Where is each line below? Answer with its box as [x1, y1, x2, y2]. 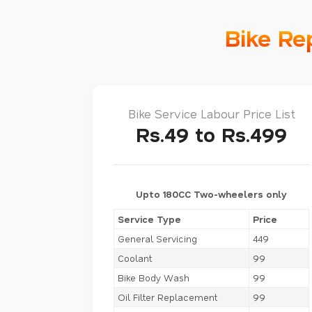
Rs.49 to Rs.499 [136, 120, 287, 147]
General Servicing [118, 232, 197, 244]
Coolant [118, 251, 152, 264]
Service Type [118, 212, 181, 225]
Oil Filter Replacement [118, 290, 217, 303]
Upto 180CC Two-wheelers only [136, 187, 287, 200]
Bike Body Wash [118, 271, 189, 283]
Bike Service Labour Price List [127, 105, 295, 121]
